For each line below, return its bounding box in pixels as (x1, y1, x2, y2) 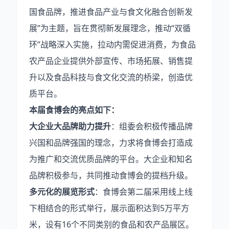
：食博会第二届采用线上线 (95, 186, 193, 197)
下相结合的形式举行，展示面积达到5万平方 (29, 202, 189, 214)
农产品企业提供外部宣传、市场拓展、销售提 (29, 55, 193, 66)
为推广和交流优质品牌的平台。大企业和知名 (29, 153, 193, 165)
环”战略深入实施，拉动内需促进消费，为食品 (29, 39, 196, 50)
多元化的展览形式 (29, 186, 95, 197)
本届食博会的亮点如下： (29, 104, 119, 116)
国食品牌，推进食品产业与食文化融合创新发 (29, 6, 193, 17)
